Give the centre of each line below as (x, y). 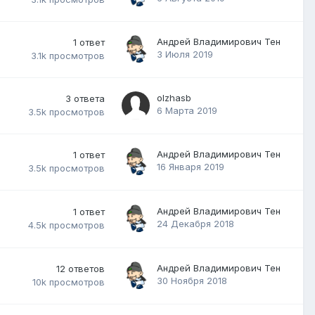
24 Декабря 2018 (195, 223)
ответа (89, 98)
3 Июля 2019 (185, 54)
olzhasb (174, 97)
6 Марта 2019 (187, 110)
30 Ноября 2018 (192, 280)
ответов (86, 268)
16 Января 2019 (191, 166)
